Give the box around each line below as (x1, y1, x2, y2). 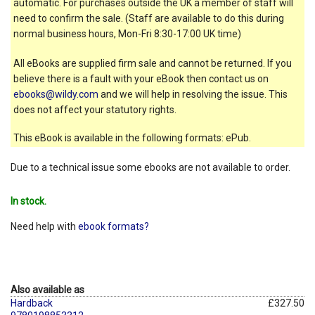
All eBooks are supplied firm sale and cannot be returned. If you (13, 57, 292, 69)
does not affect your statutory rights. (13, 103, 176, 115)
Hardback (11, 297, 53, 309)
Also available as (11, 283, 84, 295)
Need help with (11, 220, 78, 232)
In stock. (11, 195, 46, 207)
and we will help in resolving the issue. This (98, 88, 288, 100)
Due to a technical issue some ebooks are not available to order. (11, 161, 290, 173)
